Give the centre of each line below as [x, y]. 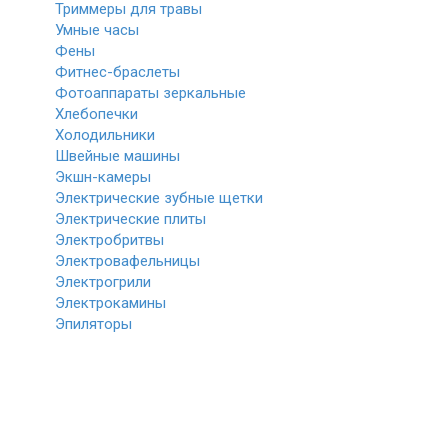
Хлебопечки [96, 114]
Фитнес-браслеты [117, 72]
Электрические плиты [130, 219]
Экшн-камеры [103, 177]
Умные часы [97, 30]
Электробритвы [109, 240]
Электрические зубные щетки [159, 198]
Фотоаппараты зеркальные [150, 93]
